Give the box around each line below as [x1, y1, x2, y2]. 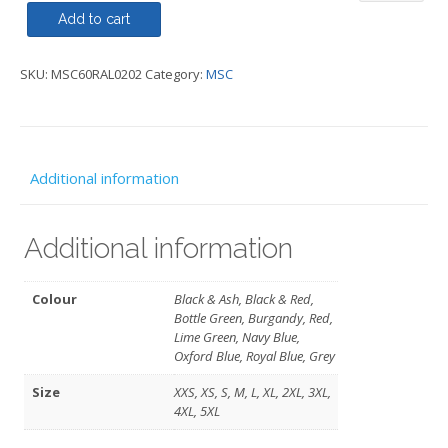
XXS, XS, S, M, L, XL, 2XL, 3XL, [174, 383, 332, 402]
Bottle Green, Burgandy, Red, [174, 309, 334, 328]
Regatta [357, 34, 426, 58]
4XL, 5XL [174, 402, 221, 421]
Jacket [357, 2, 410, 26]
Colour [32, 290, 78, 309]
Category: [145, 65, 206, 83]
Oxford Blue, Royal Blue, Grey [174, 347, 336, 366]
